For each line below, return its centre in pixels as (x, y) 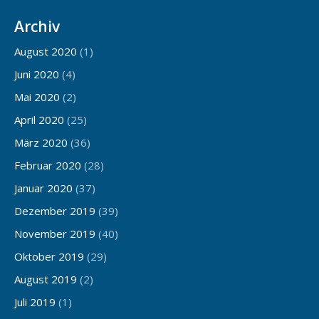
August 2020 (46, 52)
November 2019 (55, 234)
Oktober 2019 (49, 257)
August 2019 (46, 279)
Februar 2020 (48, 166)
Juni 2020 (37, 74)
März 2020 (41, 143)
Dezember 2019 (55, 211)
